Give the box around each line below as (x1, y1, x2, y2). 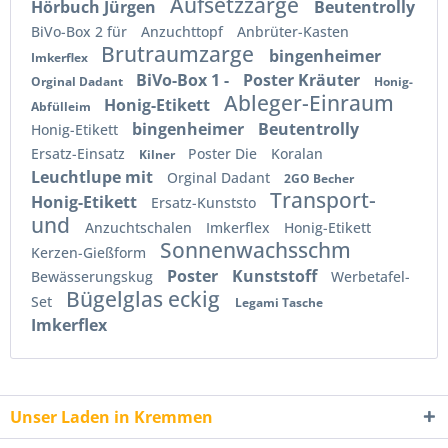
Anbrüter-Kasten (237, 21, 349, 41)
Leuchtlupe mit (31, 165, 157, 188)
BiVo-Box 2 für (31, 21, 131, 41)
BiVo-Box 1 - (136, 68, 233, 91)
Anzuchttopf (141, 21, 227, 41)
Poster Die (188, 143, 261, 163)
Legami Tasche (235, 293, 323, 311)
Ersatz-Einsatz (31, 143, 129, 163)
